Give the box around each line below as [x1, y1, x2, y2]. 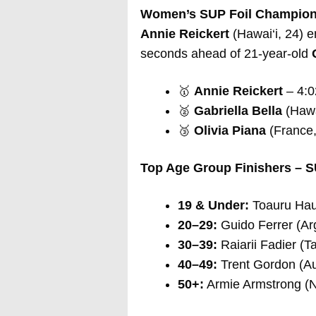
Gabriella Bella [193, 103, 282, 118]
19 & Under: [177, 197, 249, 212]
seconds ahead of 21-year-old [140, 46, 312, 61]
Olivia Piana [193, 123, 266, 138]
